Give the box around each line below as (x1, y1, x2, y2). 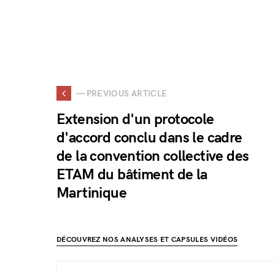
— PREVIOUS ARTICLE (76, 88, 168, 99)
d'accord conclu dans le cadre (56, 129, 242, 147)
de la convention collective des (56, 147, 249, 165)
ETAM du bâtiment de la (56, 166, 207, 184)
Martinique (56, 184, 127, 202)
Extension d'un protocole (56, 110, 214, 128)
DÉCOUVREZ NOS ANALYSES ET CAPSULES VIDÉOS (56, 235, 238, 244)
